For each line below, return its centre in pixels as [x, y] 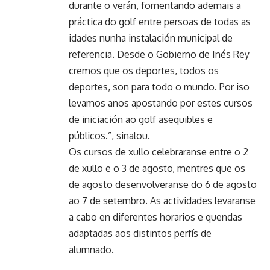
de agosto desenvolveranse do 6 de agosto [163, 184]
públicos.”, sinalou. [109, 135]
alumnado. [91, 249]
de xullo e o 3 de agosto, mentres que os [157, 168]
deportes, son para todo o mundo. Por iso [159, 86]
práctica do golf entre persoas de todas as [160, 21]
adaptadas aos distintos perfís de [140, 233]
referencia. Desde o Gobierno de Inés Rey [159, 54]
